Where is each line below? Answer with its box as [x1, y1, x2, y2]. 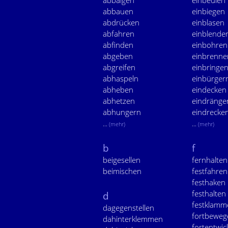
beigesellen [103, 155, 140, 165]
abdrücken [103, 17, 139, 27]
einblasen [192, 17, 224, 27]
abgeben [103, 51, 133, 61]
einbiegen [192, 6, 225, 16]
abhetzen [103, 96, 135, 106]
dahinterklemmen [103, 214, 163, 224]
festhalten [192, 188, 226, 198]
